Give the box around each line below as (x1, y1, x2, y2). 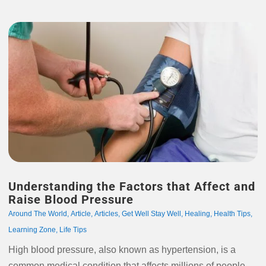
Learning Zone (8, 226, 56, 234)
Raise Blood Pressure (8, 192, 134, 207)
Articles (94, 210, 118, 218)
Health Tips (213, 210, 251, 218)
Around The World (8, 210, 67, 218)
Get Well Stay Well (121, 210, 181, 218)
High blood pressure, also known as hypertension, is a (8, 245, 236, 255)
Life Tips (59, 226, 87, 234)
